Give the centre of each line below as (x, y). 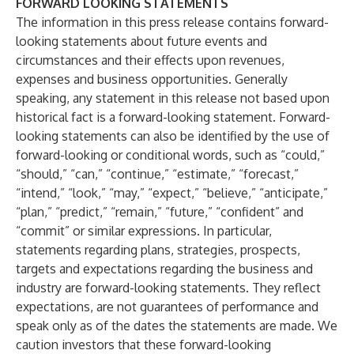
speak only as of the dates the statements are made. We (177, 326)
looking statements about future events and (141, 41)
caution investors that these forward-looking (143, 345)
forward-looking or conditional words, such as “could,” (170, 155)
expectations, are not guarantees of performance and (167, 307)
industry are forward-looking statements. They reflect (168, 288)
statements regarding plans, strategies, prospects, (158, 250)
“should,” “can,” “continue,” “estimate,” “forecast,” (157, 174)
